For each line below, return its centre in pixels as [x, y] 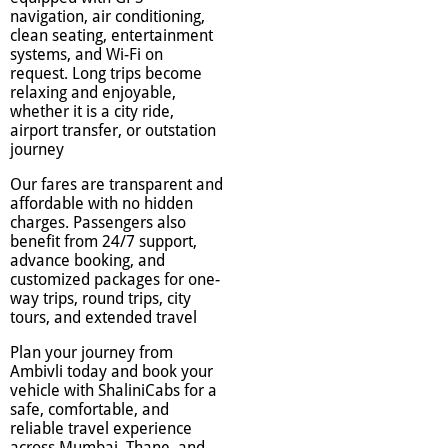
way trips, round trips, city [100, 299]
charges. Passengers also [98, 223]
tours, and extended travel [103, 318]
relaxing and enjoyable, [93, 93]
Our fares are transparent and [116, 185]
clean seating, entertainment [111, 36]
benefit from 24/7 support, [103, 242]
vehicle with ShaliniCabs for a [113, 391]
